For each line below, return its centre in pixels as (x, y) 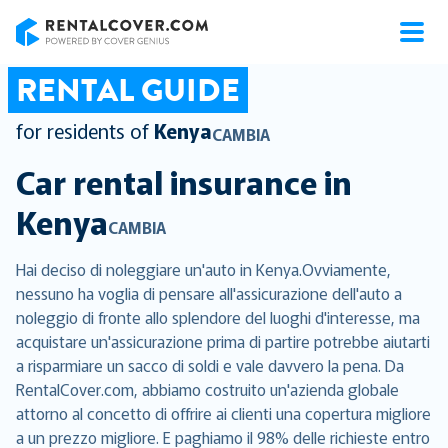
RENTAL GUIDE (128, 90)
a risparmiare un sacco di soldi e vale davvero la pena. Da (210, 365)
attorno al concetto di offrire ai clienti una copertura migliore (223, 413)
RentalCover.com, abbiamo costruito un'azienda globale (207, 389)
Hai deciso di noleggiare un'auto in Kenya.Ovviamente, (203, 269)
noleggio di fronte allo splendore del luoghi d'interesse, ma (218, 317)
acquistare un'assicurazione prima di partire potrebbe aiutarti (223, 341)
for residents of (82, 130)
